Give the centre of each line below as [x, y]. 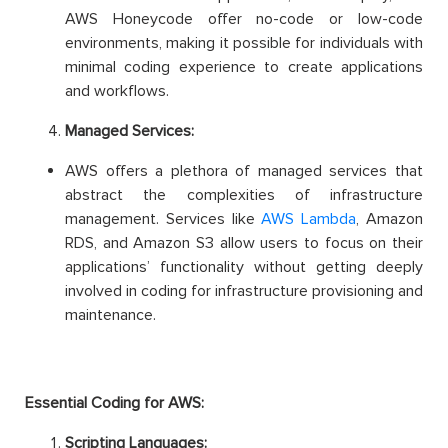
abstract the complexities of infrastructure [244, 195]
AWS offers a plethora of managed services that [244, 171]
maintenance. [110, 315]
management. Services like [163, 219]
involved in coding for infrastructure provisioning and [244, 291]
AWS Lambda [309, 219]
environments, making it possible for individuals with [244, 43]
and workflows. [117, 91]
